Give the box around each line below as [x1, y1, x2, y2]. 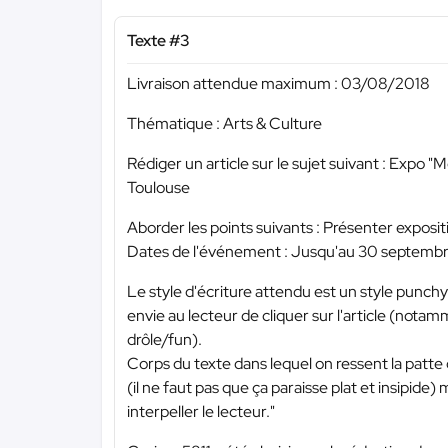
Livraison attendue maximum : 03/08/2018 [127, 72, 430, 94]
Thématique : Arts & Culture [127, 112, 322, 134]
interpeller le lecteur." [127, 400, 275, 422]
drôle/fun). [127, 328, 202, 350]
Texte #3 [127, 30, 190, 52]
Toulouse [127, 176, 190, 198]
